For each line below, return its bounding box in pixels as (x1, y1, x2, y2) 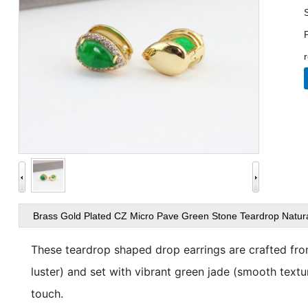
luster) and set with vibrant (31, 265, 175, 278)
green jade (175, 265, 230, 278)
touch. (31, 287, 64, 300)
